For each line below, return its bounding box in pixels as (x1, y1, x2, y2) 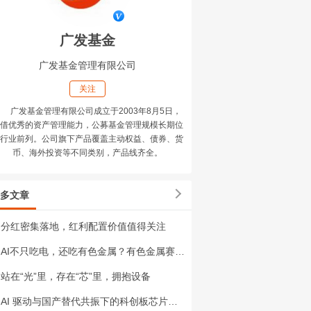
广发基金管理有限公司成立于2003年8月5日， (10, 106, 181, 116)
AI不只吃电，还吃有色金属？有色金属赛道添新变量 (175, 246, 185, 257)
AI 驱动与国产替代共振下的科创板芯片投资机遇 (168, 296, 178, 307)
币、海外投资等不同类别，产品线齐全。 (12, 148, 162, 158)
